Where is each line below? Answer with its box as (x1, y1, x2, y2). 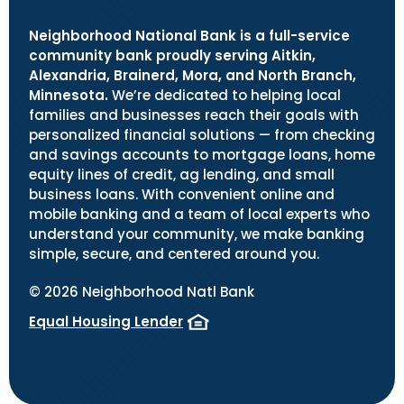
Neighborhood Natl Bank (78, 281, 254, 301)
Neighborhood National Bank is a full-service (29, 25, 350, 45)
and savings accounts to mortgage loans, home (29, 144, 375, 164)
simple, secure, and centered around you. (29, 243, 319, 263)
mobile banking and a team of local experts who (29, 204, 370, 224)
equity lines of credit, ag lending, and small (29, 164, 335, 184)
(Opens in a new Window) (28, 320, 214, 340)
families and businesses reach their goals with (29, 105, 359, 124)
